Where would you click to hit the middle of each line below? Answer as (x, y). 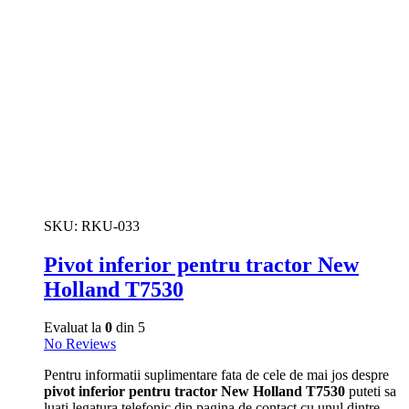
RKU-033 (110, 225)
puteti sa (371, 392)
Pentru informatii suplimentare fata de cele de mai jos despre (216, 375)
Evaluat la (74, 328)
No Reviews (80, 344)
